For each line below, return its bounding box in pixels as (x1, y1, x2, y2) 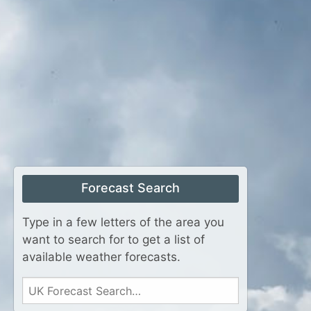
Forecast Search (81, 180, 180, 195)
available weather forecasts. (22, 250, 180, 264)
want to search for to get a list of (22, 233, 205, 246)
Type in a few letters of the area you (22, 215, 224, 229)
